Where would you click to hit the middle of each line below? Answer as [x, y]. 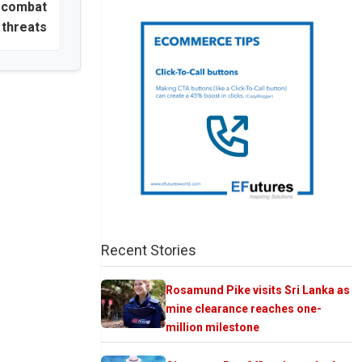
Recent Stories [149, 250]
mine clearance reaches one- [244, 308]
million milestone [213, 327]
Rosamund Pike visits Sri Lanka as [258, 290]
